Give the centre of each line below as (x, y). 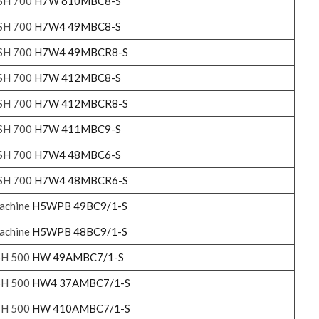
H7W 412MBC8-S (77, 77)
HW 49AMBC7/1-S (78, 257)
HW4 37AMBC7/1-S (81, 282)
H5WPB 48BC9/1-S (79, 231)
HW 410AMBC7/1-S (81, 308)
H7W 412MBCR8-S (81, 103)
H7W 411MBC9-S (77, 129)
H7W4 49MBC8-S (77, 26)
